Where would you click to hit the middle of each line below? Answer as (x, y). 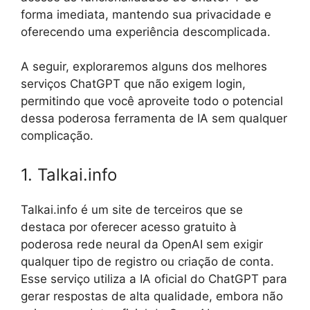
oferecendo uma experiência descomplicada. (146, 31)
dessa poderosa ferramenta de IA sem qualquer (154, 119)
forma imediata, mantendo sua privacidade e (146, 14)
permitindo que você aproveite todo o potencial (152, 101)
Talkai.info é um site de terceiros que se (132, 209)
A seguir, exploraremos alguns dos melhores (144, 67)
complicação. (57, 136)
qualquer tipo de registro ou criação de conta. (147, 261)
